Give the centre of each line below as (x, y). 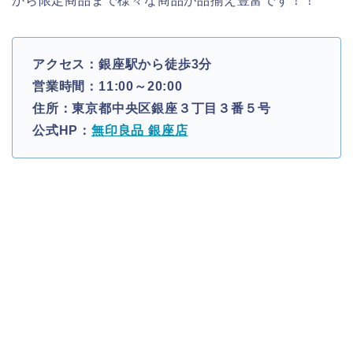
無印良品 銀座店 (140, 131)
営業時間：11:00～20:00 (108, 87)
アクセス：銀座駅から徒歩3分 (123, 65)
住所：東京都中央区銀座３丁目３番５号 (152, 109)
